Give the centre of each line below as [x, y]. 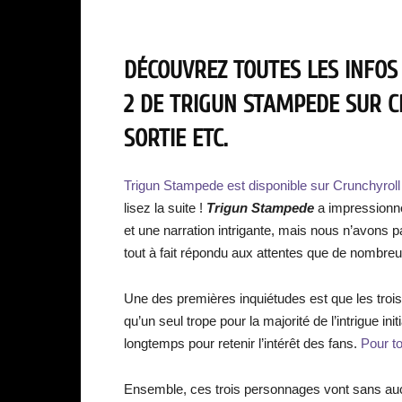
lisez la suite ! [165, 208]
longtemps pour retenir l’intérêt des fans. [242, 343]
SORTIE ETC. [176, 139]
